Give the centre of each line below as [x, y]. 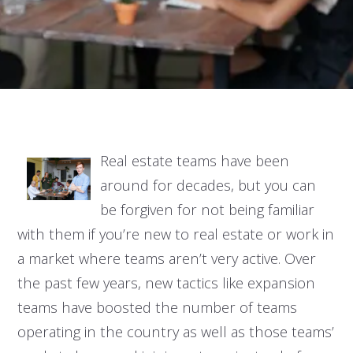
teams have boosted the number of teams [157, 307]
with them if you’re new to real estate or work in [175, 234]
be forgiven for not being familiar [207, 210]
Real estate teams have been [194, 161]
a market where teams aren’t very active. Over [166, 258]
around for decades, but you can [208, 185]
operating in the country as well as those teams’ [175, 332]
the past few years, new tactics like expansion [166, 283]
